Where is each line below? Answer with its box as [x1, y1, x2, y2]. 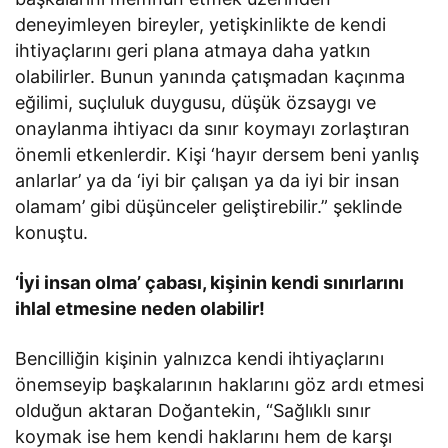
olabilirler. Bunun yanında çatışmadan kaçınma [15, 65, 406, 87]
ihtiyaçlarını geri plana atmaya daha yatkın [15, 39, 372, 61]
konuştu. [15, 221, 88, 243]
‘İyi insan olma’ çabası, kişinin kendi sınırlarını [15, 271, 405, 293]
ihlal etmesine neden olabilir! [15, 297, 266, 319]
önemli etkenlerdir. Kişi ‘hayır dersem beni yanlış [15, 143, 420, 165]
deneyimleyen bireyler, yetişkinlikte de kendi [15, 13, 387, 35]
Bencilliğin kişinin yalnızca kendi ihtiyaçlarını [15, 347, 385, 369]
